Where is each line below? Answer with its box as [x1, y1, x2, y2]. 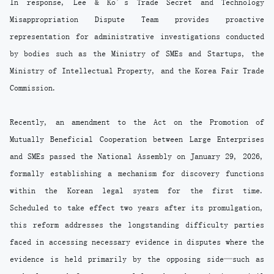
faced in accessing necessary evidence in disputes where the [10, 237, 264, 246]
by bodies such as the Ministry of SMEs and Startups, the [10, 49, 264, 58]
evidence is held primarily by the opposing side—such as [10, 254, 264, 264]
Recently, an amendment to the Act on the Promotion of [10, 117, 264, 127]
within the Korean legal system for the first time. [10, 186, 264, 195]
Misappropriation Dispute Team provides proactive [10, 15, 264, 24]
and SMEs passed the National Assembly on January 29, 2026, [10, 152, 264, 161]
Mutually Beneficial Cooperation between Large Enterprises [10, 135, 264, 144]
